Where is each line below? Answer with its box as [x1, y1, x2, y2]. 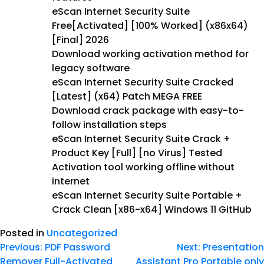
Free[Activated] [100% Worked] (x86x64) [52, 18, 248, 32]
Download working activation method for [52, 47, 249, 61]
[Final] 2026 [52, 32, 109, 47]
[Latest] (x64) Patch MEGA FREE [52, 89, 202, 103]
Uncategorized [47, 226, 117, 240]
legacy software [52, 61, 130, 75]
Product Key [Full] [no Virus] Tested [52, 146, 222, 160]
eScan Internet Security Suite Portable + [52, 188, 242, 202]
